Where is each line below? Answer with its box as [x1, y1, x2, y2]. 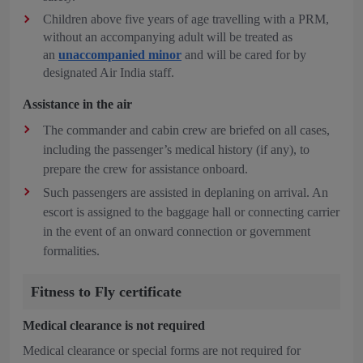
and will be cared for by [181, 48, 306, 62]
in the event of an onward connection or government [43, 224, 310, 238]
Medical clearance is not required [23, 318, 205, 332]
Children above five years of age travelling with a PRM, [43, 12, 329, 26]
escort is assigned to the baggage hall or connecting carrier [43, 205, 340, 219]
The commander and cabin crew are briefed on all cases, [43, 123, 330, 137]
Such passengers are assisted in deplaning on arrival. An [43, 186, 328, 199]
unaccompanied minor [58, 48, 181, 62]
